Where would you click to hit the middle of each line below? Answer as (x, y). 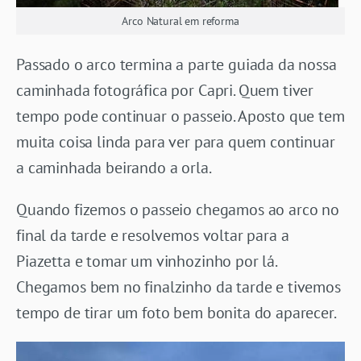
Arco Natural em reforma (180, 21)
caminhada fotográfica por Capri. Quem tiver (165, 91)
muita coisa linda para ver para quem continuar (176, 142)
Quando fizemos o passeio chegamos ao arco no (178, 210)
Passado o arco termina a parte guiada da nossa (176, 65)
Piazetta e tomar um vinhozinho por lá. (146, 261)
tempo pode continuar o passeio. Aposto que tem (180, 116)
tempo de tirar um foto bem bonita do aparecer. (176, 313)
